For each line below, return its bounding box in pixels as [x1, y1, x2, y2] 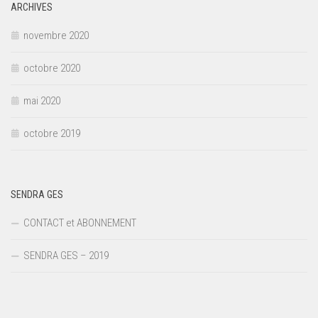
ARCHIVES [11, 1, 53, 13]
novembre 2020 [23, 29, 89, 43]
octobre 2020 [23, 62, 80, 75]
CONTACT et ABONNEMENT [23, 216, 136, 230]
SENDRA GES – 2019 [23, 249, 109, 263]
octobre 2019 [23, 127, 80, 141]
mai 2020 [23, 94, 60, 108]
